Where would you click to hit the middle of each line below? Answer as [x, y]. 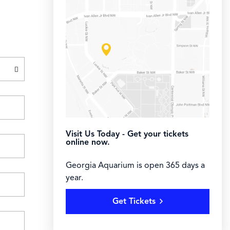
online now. [88, 142]
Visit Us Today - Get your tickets [127, 134]
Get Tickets [134, 201]
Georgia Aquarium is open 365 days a [135, 165]
